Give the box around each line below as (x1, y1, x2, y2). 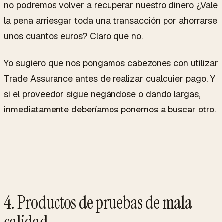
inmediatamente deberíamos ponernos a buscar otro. (4, 103, 216, 115)
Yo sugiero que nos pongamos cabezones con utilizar (4, 57, 218, 69)
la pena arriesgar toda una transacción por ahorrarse (4, 14, 217, 26)
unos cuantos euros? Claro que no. (4, 30, 143, 42)
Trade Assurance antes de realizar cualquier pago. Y (4, 72, 215, 84)
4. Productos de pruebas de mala (4, 190, 192, 214)
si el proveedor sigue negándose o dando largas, (4, 88, 200, 100)
